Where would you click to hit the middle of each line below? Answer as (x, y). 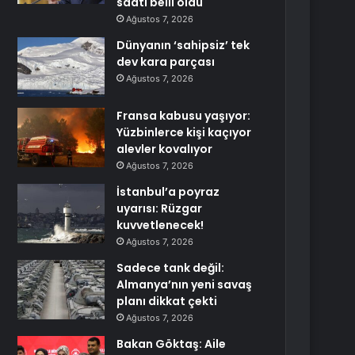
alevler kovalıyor (165, 149)
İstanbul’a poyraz (168, 192)
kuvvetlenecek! (160, 225)
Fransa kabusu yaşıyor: (184, 116)
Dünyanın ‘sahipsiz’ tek (183, 45)
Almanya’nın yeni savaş (185, 284)
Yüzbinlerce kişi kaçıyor (184, 132)
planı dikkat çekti (167, 301)
